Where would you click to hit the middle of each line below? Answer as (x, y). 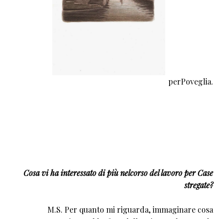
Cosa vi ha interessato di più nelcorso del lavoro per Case (118, 173)
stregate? (199, 185)
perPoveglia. (191, 81)
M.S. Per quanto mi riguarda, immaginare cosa (130, 210)
